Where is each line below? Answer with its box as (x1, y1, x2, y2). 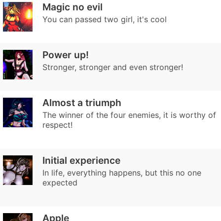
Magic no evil (42, 1, 103, 13)
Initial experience (42, 154, 120, 166)
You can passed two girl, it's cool (42, 14, 167, 24)
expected (42, 178, 77, 187)
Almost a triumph (42, 97, 121, 109)
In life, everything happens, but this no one (42, 168, 201, 178)
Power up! (42, 49, 89, 61)
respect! (42, 120, 73, 130)
